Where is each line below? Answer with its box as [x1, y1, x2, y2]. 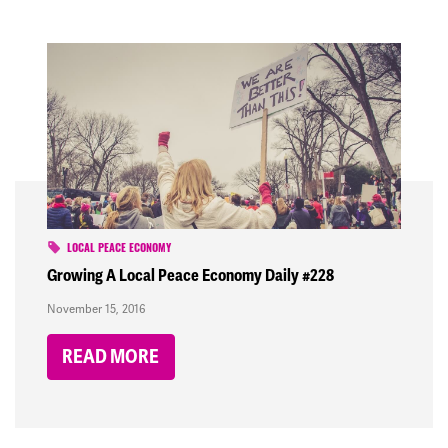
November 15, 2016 [47, 301, 145, 316]
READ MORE [62, 344, 160, 369]
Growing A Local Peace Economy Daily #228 [47, 264, 334, 286]
